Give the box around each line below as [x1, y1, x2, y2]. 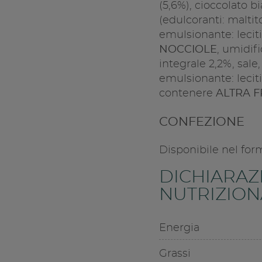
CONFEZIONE [158, 116, 244, 129]
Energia [158, 223, 199, 234]
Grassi [158, 249, 191, 260]
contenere [158, 88, 216, 99]
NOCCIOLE [158, 44, 217, 56]
